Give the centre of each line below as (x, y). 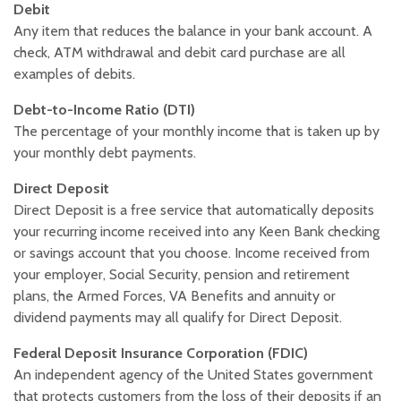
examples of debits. (74, 74)
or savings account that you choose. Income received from (192, 253)
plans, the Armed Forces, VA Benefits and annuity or (175, 296)
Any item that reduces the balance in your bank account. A (193, 31)
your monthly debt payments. (105, 153)
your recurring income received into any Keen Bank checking (196, 232)
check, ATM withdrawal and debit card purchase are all (179, 53)
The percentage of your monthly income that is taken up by (196, 132)
